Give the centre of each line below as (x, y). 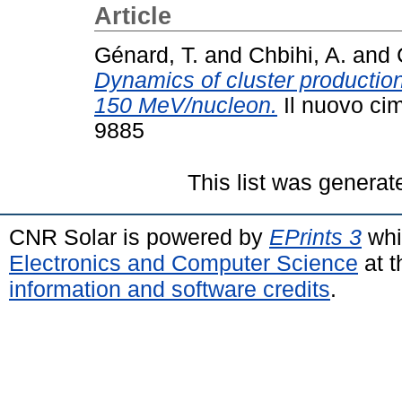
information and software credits (170, 288)
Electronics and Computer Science (184, 262)
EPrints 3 (315, 236)
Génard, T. (146, 55)
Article (133, 16)
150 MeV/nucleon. (186, 105)
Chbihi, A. (297, 55)
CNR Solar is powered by (139, 236)
